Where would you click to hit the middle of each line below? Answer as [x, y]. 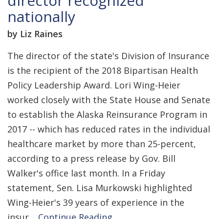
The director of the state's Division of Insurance [108, 56]
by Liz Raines [35, 34]
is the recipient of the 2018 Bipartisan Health [103, 70]
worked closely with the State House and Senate [109, 100]
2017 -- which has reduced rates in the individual [109, 129]
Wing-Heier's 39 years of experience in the [96, 202]
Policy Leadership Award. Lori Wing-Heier [94, 85]
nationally [41, 16]
